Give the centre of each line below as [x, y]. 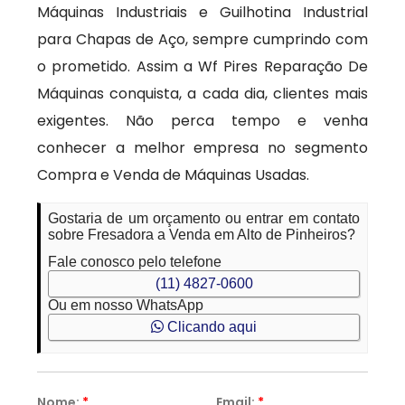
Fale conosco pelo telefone [135, 262]
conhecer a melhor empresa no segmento [202, 148]
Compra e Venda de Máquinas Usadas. [174, 175]
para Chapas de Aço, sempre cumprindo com [202, 39]
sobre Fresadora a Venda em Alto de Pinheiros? [202, 235]
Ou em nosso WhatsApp [126, 305]
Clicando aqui [210, 327]
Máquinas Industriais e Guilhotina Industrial [202, 12]
